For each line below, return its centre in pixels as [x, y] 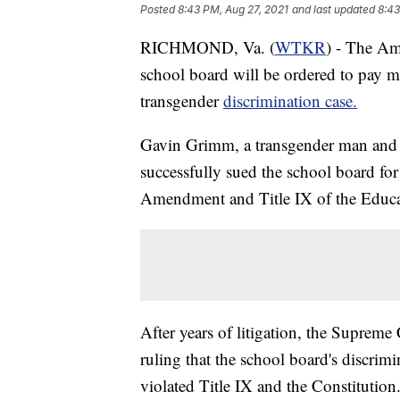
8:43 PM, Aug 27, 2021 [233, 9]
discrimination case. [290, 100]
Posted [159, 9]
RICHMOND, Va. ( [208, 46]
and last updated [333, 9]
